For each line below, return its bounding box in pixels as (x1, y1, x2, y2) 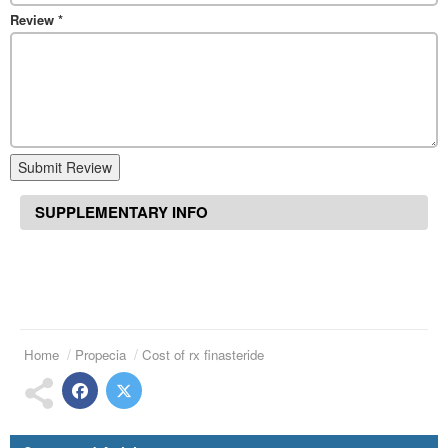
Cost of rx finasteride (142, 344, 264, 364)
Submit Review (18, 157, 112, 178)
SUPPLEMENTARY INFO (35, 201, 208, 224)
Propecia (75, 344, 126, 364)
